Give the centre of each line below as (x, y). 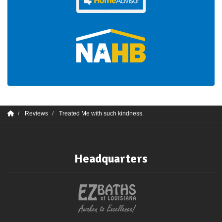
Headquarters (111, 159)
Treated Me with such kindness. (101, 113)
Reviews (36, 113)
